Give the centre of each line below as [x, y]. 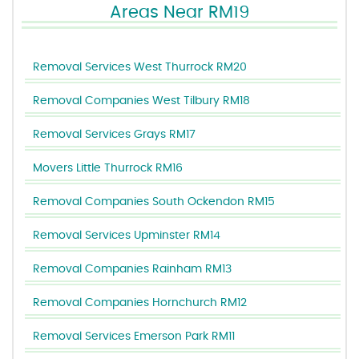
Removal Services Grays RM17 [115, 135]
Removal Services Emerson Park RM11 [134, 337]
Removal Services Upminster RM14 [127, 236]
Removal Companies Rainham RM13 [133, 269]
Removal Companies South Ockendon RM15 [154, 202]
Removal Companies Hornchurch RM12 [140, 303]
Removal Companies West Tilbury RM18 [142, 101]
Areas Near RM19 [179, 12]
